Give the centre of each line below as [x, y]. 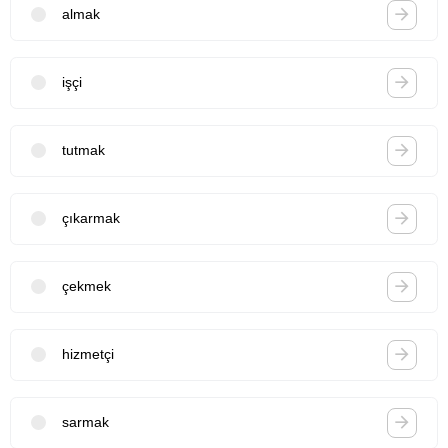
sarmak [85, 422]
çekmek [86, 286]
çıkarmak [91, 218]
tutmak [83, 150]
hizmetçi [88, 354]
